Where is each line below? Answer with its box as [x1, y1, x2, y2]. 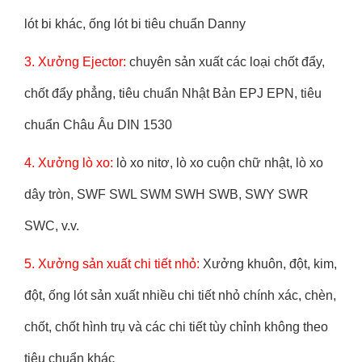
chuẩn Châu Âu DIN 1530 [24, 118, 172, 132]
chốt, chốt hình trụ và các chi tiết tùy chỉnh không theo [24, 320, 328, 334]
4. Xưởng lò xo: [24, 156, 113, 170]
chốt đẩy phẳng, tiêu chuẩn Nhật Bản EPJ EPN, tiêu [24, 86, 322, 100]
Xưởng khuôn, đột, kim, [200, 257, 337, 271]
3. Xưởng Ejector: [24, 55, 126, 69]
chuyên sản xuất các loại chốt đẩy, [126, 55, 325, 69]
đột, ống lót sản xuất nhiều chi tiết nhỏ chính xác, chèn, [24, 288, 336, 302]
